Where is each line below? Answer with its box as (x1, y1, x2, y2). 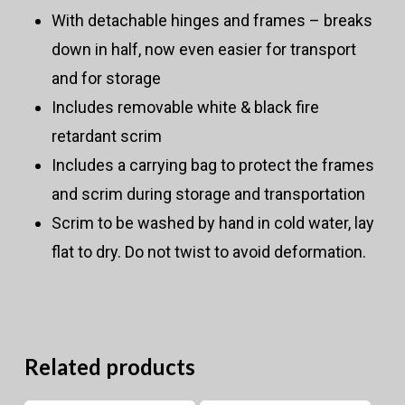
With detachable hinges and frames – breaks (51, 11, 372, 31)
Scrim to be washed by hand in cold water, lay (51, 213, 374, 233)
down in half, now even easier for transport (51, 40, 356, 60)
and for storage (51, 69, 161, 89)
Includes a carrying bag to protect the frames (51, 155, 374, 175)
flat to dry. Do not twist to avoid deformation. (51, 242, 366, 262)
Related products (24, 353, 195, 381)
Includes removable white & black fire (51, 98, 319, 118)
